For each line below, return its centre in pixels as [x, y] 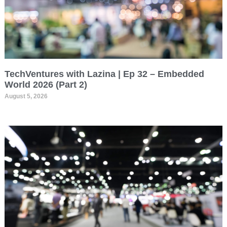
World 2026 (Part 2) [46, 85]
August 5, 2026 [26, 97]
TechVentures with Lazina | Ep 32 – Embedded [104, 74]
